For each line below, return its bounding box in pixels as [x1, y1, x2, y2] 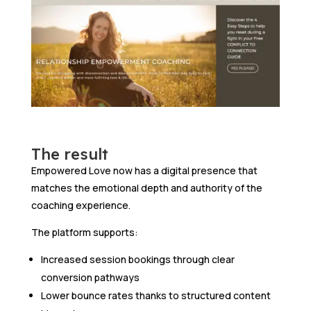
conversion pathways [40, 270, 140, 284]
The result [31, 144, 108, 164]
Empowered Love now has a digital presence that [31, 163, 258, 177]
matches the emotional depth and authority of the [31, 180, 262, 194]
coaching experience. [31, 198, 131, 212]
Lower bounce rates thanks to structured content [40, 288, 271, 302]
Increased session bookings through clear [40, 252, 235, 266]
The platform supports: [31, 225, 138, 239]
